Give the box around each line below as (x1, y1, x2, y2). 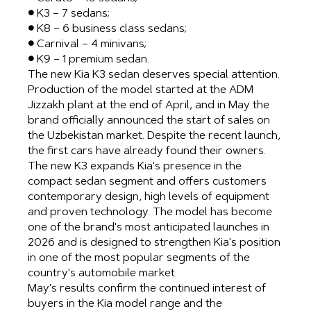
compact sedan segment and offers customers (28, 176, 267, 188)
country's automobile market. (28, 268, 177, 280)
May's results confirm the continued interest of (28, 283, 266, 295)
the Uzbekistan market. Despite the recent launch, (28, 131, 280, 142)
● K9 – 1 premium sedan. (28, 54, 149, 66)
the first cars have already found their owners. (28, 146, 266, 158)
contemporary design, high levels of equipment (28, 192, 269, 203)
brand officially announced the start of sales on (28, 115, 270, 127)
